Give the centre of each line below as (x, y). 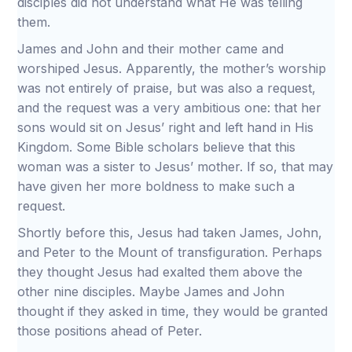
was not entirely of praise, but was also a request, (167, 88)
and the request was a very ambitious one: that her (170, 108)
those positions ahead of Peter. (112, 331)
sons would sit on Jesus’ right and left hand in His (166, 127)
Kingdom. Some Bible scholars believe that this (157, 147)
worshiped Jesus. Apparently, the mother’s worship (172, 68)
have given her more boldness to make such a (156, 186)
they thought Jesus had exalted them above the (160, 272)
